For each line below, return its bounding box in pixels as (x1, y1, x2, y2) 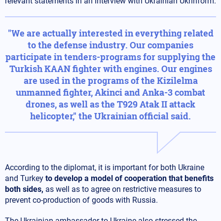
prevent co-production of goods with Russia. (5, 195, 158, 205)
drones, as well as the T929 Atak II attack (26, 98, 195, 110)
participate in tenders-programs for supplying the (5, 50, 216, 63)
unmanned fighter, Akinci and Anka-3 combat (16, 86, 205, 98)
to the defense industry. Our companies (28, 38, 193, 51)
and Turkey (5, 173, 45, 183)
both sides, (5, 184, 45, 194)
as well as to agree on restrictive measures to (45, 184, 201, 194)
